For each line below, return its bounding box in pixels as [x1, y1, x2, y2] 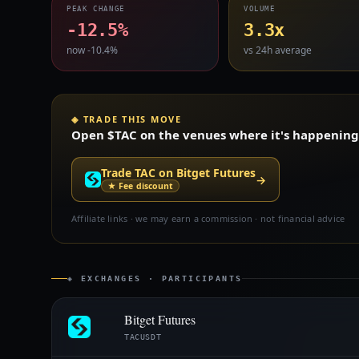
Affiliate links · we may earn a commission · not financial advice [71, 212, 345, 224]
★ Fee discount [107, 180, 174, 192]
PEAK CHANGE [67, 5, 125, 13]
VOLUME [244, 5, 276, 13]
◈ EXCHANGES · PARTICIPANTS [67, 274, 243, 283]
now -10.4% [67, 43, 118, 57]
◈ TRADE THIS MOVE [71, 113, 182, 125]
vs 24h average [244, 43, 312, 57]
